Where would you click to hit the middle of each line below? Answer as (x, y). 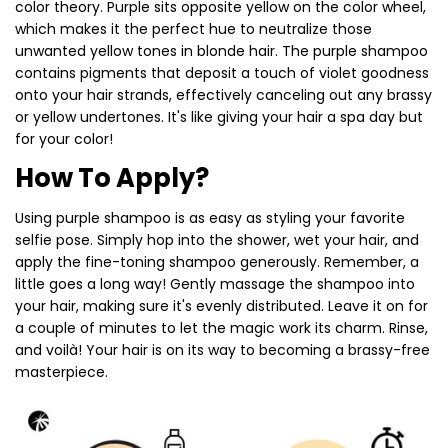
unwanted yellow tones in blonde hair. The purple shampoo (221, 50)
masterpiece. (61, 371)
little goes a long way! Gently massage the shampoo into (215, 283)
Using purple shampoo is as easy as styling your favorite (210, 217)
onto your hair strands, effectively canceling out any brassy (223, 94)
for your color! (64, 138)
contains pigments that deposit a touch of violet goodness (222, 72)
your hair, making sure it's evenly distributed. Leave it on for (221, 305)
